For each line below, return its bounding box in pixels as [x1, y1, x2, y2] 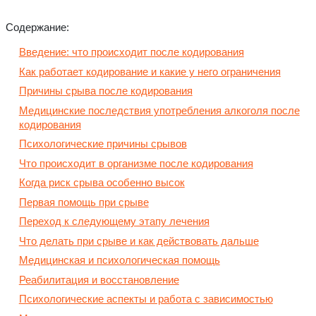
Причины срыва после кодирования [18, 85, 193, 97]
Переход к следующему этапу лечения [18, 215, 209, 228]
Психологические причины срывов [18, 138, 187, 150]
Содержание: [6, 21, 69, 34]
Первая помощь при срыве [18, 195, 149, 208]
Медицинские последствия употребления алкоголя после [18, 104, 300, 116]
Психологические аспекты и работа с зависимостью [18, 293, 273, 305]
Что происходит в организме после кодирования [18, 157, 253, 169]
